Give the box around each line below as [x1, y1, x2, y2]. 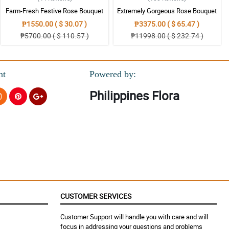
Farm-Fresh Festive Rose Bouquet [6, 6, 104, 15]
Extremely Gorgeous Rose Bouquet [117, 6, 217, 15]
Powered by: [89, 69, 136, 80]
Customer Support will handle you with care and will [60, 212, 208, 222]
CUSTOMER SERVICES [60, 191, 131, 201]
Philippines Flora [89, 87, 179, 104]
